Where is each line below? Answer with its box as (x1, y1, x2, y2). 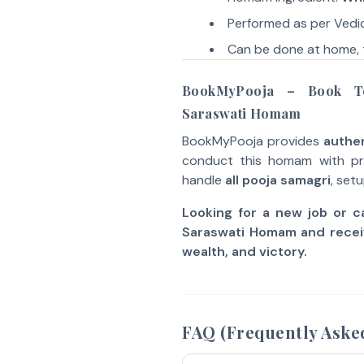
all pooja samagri (225, 171, 331, 188)
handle (182, 171, 225, 188)
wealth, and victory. (182, 243, 307, 260)
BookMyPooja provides (182, 132, 323, 149)
